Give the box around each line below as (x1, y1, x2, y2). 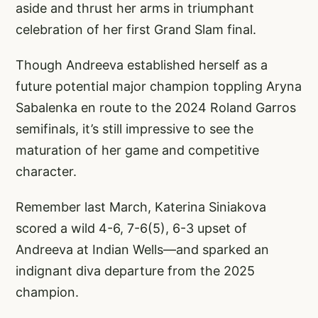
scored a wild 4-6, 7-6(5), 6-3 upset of (16, 221, 247, 236)
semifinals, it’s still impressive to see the (16, 121, 253, 137)
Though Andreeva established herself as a (16, 57, 268, 73)
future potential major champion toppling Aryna (16, 79, 302, 94)
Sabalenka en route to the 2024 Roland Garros (16, 100, 296, 116)
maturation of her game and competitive (16, 143, 259, 158)
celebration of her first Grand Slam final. (16, 22, 256, 38)
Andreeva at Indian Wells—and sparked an (16, 242, 269, 258)
